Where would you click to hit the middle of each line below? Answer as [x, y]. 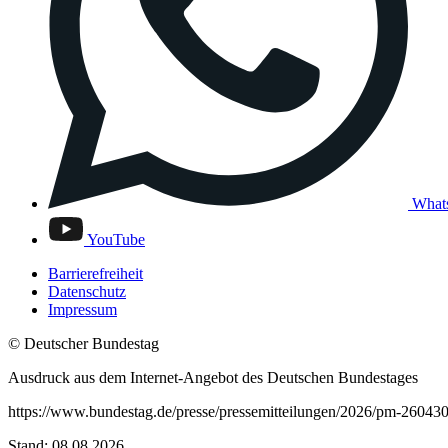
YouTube [116, 239]
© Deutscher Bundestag [83, 343]
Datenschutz [87, 291]
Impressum [82, 309]
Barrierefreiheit [95, 273]
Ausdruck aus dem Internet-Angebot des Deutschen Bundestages [213, 377]
